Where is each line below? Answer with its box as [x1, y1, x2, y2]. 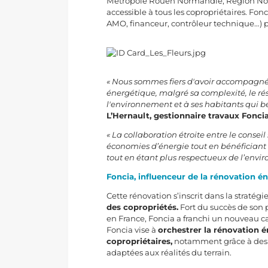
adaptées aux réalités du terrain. [106, 248, 232, 258]
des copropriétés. [106, 202, 179, 212]
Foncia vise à [106, 225, 159, 235]
